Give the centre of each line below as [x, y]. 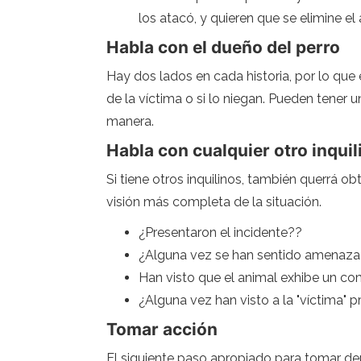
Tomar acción [162, 329]
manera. [130, 121]
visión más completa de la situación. [214, 202]
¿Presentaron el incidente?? [220, 232]
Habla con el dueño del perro [223, 47]
